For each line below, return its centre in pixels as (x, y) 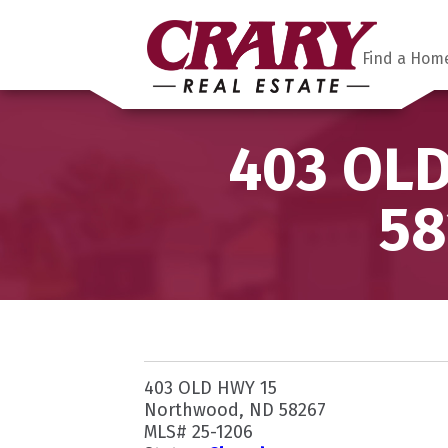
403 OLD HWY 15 (210, 387)
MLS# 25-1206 (198, 431)
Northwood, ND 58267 (235, 409)
